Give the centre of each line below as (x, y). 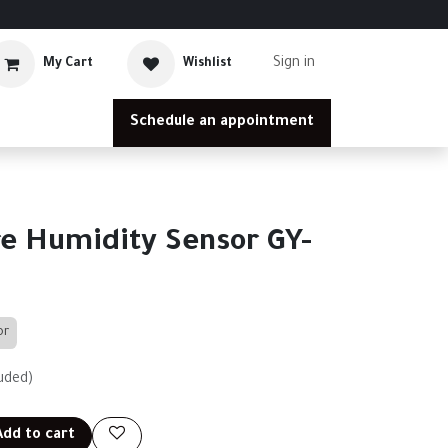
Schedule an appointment (222, 123)
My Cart (68, 63)
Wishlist (207, 63)
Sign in (294, 64)
